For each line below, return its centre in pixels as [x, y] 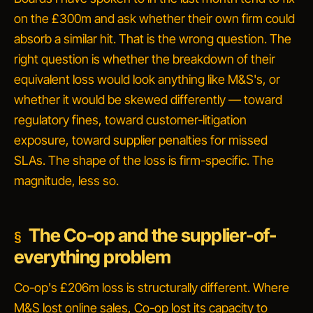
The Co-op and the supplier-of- [152, 235]
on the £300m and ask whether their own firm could [154, 19]
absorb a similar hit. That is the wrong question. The [153, 39]
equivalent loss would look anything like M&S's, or [147, 79]
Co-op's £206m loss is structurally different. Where [152, 287]
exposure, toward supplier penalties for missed [141, 140]
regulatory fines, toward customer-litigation [130, 120]
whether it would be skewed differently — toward [148, 100]
